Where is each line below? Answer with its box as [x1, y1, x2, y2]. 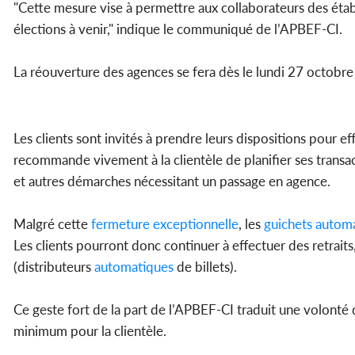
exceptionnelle [150, 216, 239, 233]
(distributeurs [13, 258, 91, 276]
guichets [261, 216, 312, 233]
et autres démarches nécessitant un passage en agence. [13, 173, 330, 190]
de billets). [174, 258, 237, 276]
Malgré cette [13, 216, 88, 233]
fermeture [88, 216, 150, 233]
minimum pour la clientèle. [13, 323, 166, 340]
